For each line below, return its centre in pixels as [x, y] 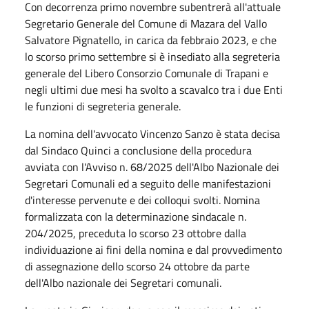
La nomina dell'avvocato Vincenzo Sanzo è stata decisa [152, 133]
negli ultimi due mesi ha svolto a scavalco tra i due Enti [154, 89]
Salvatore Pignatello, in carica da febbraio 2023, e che [151, 40]
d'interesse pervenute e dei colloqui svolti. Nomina [142, 200]
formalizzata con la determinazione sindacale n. [136, 216]
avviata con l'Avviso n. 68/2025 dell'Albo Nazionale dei [152, 167]
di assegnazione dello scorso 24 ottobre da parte [137, 266]
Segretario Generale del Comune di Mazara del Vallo [146, 23]
